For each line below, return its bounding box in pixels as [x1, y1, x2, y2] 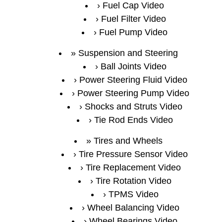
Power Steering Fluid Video [79, 74, 187, 85]
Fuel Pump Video [99, 27, 167, 37]
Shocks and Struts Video [84, 101, 182, 111]
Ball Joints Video [100, 61, 166, 71]
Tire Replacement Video [86, 162, 181, 172]
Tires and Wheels [94, 135, 163, 146]
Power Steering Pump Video [77, 88, 189, 98]
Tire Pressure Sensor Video [79, 149, 188, 159]
